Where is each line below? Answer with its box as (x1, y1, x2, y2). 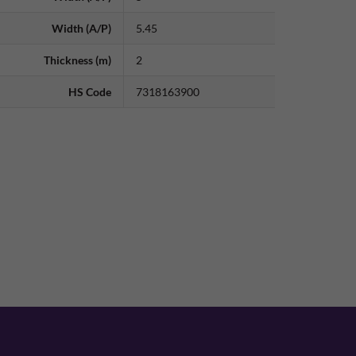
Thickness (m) (44, 53, 111, 68)
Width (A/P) (52, 21, 111, 36)
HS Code (68, 85, 111, 99)
